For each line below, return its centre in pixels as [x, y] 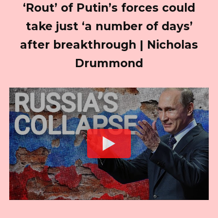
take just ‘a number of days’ [109, 26]
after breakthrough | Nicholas [109, 45]
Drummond [109, 63]
